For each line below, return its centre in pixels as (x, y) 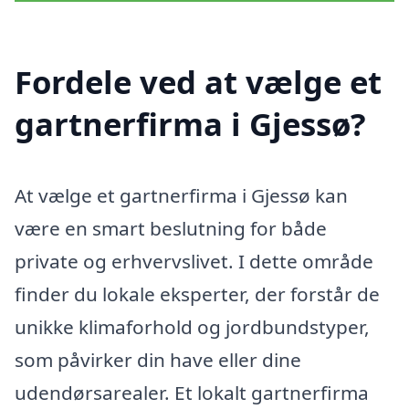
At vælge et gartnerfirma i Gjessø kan (181, 195)
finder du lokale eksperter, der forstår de (197, 294)
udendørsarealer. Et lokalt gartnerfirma (192, 392)
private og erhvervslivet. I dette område (194, 261)
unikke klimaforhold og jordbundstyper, (192, 326)
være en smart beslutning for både (171, 228)
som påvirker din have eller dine (158, 359)
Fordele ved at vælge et (198, 81)
